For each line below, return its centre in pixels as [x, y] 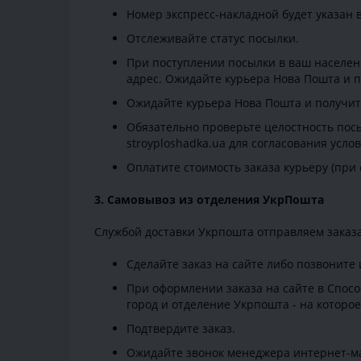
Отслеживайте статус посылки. [213, 39]
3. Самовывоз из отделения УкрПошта [209, 200]
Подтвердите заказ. [181, 329]
